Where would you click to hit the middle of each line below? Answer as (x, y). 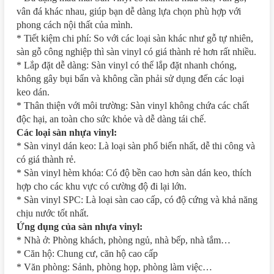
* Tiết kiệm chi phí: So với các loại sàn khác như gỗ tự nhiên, (135, 38)
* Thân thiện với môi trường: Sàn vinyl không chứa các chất (133, 105)
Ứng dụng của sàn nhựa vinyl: (80, 226)
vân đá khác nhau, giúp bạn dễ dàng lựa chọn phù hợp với (129, 11)
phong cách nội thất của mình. (75, 24)
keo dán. (33, 92)
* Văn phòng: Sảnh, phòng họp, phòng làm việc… (114, 267)
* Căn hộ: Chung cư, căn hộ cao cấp (87, 253)
